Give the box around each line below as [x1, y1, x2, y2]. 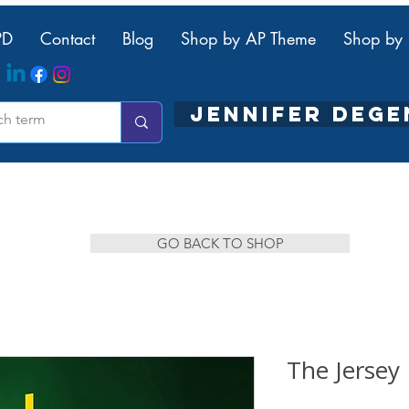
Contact [40, 27, 95, 49]
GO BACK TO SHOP [156, 235, 284, 253]
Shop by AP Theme [181, 27, 316, 49]
